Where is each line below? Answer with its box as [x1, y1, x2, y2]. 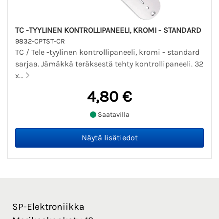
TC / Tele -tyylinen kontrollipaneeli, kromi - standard [15, 47, 199, 57]
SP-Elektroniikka [12, 200, 85, 212]
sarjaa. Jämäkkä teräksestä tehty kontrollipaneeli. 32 [15, 59, 203, 68]
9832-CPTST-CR [15, 37, 65, 45]
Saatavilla [96, 110, 130, 119]
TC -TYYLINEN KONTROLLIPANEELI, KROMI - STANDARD [15, 25, 201, 35]
